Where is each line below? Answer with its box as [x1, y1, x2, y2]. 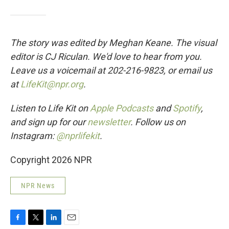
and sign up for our [10, 117, 87, 127]
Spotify [173, 103, 201, 113]
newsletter [87, 117, 130, 127]
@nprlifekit [56, 130, 100, 141]
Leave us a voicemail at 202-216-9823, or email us [10, 65, 212, 76]
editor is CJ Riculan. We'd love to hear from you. [10, 51, 202, 62]
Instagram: [10, 130, 56, 141]
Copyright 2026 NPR [10, 154, 92, 165]
